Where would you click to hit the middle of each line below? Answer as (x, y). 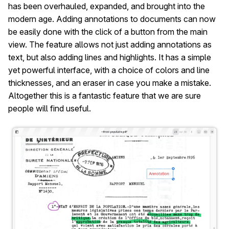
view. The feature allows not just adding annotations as (110, 44)
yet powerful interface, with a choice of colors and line (109, 70)
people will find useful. (50, 108)
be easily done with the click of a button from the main (108, 31)
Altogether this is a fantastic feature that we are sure (105, 95)
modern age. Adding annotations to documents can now (112, 19)
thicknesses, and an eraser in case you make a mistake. (110, 83)
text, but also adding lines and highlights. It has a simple (110, 57)
